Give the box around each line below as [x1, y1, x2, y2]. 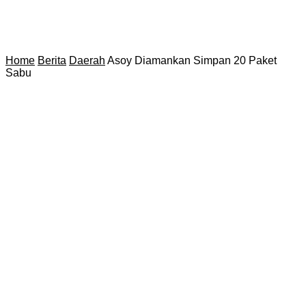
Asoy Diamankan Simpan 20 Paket [107, 55, 277, 66]
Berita [38, 55, 66, 66]
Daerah [69, 55, 105, 66]
